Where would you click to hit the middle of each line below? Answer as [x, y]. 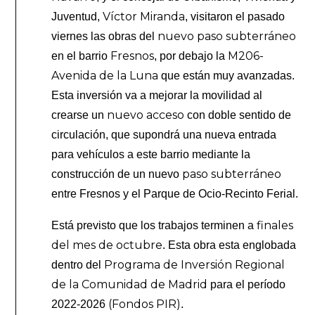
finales [274, 225]
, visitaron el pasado [235, 16]
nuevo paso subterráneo [226, 36]
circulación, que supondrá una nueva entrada [164, 134]
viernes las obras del [103, 36]
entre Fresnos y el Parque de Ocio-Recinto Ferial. [175, 193]
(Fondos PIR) [145, 304]
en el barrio [81, 56]
